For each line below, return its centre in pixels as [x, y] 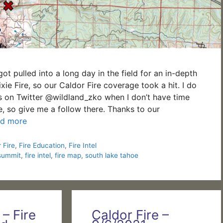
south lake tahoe [111, 156]
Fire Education [42, 146]
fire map [68, 156]
